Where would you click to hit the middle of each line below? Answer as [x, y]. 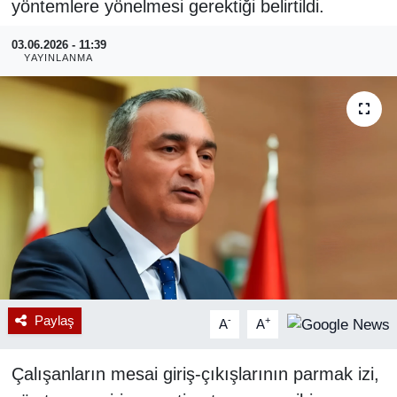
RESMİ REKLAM [107, 31]
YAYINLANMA [59, 57]
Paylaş [54, 320]
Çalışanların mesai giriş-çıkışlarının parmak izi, [195, 374]
